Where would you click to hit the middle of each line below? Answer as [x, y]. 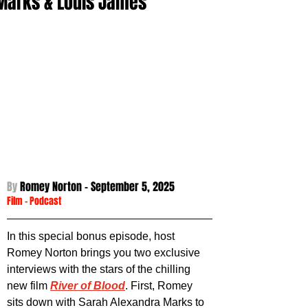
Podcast [45, 201]
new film [29, 286]
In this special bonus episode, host [92, 236]
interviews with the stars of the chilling [100, 269]
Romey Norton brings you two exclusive [105, 253]
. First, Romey [160, 286]
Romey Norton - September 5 [84, 187]
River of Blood [88, 286]
